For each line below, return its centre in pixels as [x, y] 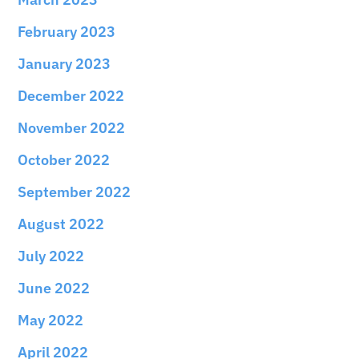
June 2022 [54, 288]
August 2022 [61, 224]
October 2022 [64, 159]
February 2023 [67, 31]
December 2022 [71, 95]
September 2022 [75, 192]
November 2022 [72, 127]
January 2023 [65, 63]
